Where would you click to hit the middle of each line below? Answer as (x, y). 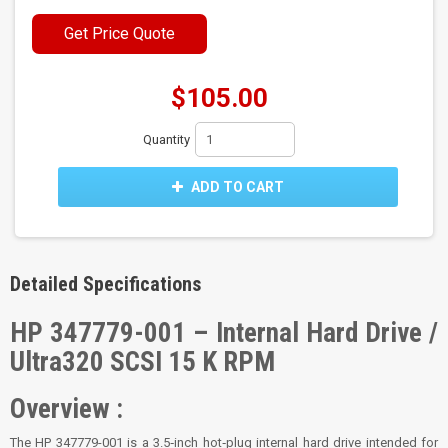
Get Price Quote (119, 34)
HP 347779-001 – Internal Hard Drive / (224, 333)
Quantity (166, 140)
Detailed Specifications (105, 284)
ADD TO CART (235, 187)
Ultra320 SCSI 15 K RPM (142, 362)
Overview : (66, 409)
